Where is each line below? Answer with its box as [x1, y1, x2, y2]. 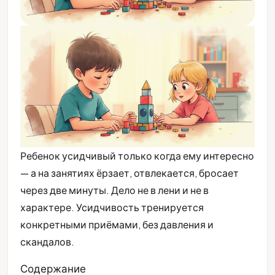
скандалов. [20, 235, 74, 249]
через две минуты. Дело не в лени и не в [20, 184, 209, 197]
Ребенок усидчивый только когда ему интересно [20, 149, 254, 163]
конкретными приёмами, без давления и [20, 218, 214, 231]
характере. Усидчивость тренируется [20, 201, 204, 214]
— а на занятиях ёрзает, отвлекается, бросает [20, 166, 239, 180]
